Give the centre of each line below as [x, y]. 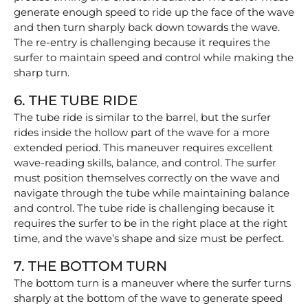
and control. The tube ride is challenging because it [144, 208]
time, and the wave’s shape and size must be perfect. [149, 238]
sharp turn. [42, 72]
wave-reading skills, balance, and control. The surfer [145, 162]
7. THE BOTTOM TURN [90, 266]
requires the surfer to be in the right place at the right [151, 223]
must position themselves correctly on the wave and [147, 177]
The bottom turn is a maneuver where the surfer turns [152, 283]
